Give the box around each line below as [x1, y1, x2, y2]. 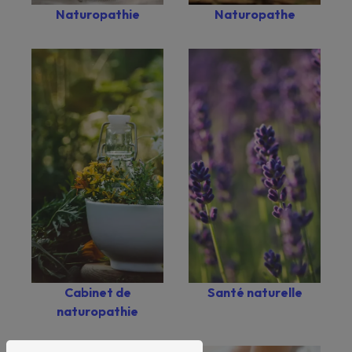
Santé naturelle [207, 284, 302, 301]
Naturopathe [214, 5, 295, 22]
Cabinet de [64, 284, 131, 301]
